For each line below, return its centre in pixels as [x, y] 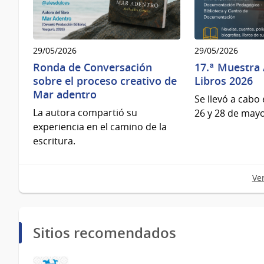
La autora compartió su [85, 112]
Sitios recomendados [105, 232]
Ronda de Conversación [93, 67]
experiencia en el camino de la [100, 126]
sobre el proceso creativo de [105, 81]
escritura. [54, 141]
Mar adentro [65, 95]
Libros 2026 [223, 81]
